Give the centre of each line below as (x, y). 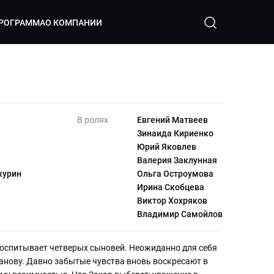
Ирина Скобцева (171, 187)
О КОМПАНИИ (73, 23)
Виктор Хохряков (172, 201)
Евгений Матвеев (172, 120)
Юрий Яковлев (167, 147)
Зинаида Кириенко (175, 133)
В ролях (93, 120)
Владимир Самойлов (180, 214)
